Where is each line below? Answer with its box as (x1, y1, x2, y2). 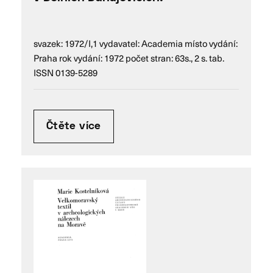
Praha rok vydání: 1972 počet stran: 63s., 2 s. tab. (34, 51, 224, 65)
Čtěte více (46, 121, 101, 132)
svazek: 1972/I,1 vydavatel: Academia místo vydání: (34, 36, 238, 50)
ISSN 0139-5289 (34, 65, 97, 79)
